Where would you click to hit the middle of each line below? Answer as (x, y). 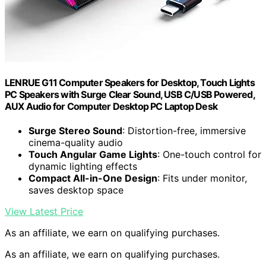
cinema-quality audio (76, 143)
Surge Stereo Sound (75, 131)
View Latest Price (44, 212)
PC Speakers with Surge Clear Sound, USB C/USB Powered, (130, 95)
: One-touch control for (209, 155)
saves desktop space (76, 190)
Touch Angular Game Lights (93, 155)
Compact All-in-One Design (93, 178)
